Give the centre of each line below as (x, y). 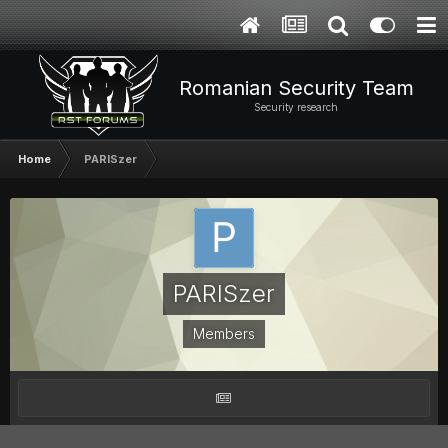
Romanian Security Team (296, 88)
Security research (296, 107)
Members (224, 333)
